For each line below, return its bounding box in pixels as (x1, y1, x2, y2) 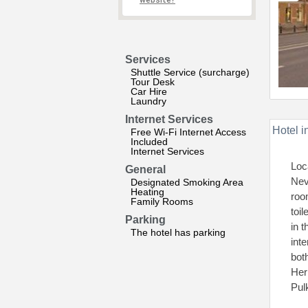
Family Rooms (131, 196, 193, 207)
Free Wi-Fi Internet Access (131, 126, 246, 137)
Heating (131, 186, 164, 197)
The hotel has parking (131, 227, 225, 238)
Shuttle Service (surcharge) (131, 67, 250, 78)
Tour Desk (131, 76, 175, 87)
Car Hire (131, 86, 167, 97)
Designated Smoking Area (131, 177, 243, 188)
